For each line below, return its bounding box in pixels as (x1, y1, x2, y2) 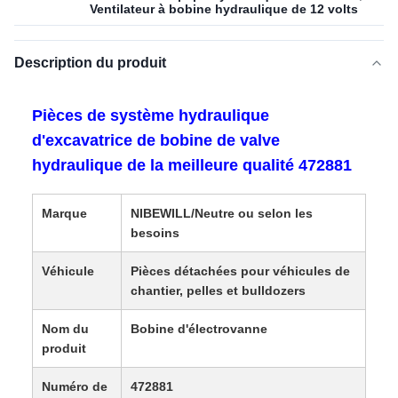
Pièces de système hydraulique (32, 107, 269, 124)
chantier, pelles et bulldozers (131, 283, 306, 298)
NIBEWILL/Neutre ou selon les (131, 206, 313, 220)
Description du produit (14, 55, 166, 70)
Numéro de (42, 379, 107, 394)
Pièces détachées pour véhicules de (131, 264, 350, 278)
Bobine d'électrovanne (131, 322, 267, 336)
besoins (131, 226, 179, 240)
